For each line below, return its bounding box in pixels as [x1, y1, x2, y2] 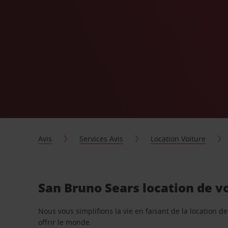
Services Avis [79, 134, 124, 144]
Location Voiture [151, 134, 206, 144]
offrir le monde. [38, 217, 92, 227]
